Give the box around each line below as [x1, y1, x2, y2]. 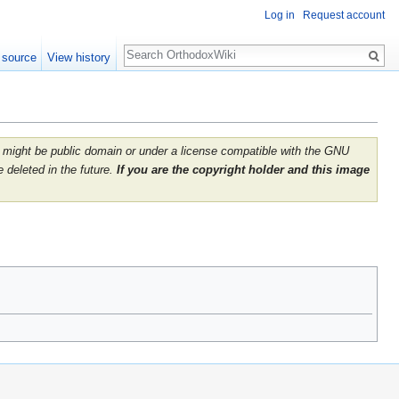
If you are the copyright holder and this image [117, 163, 370, 177]
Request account [303, 9, 385, 22]
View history [47, 51, 111, 64]
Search [123, 36, 183, 56]
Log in [265, 9, 295, 22]
